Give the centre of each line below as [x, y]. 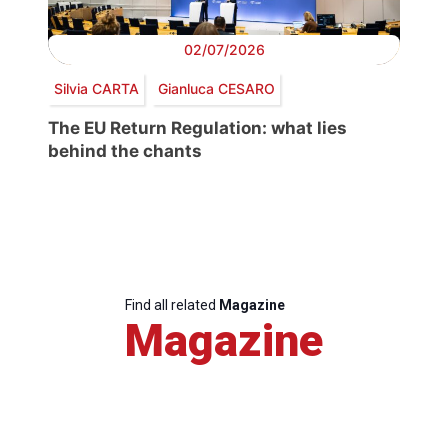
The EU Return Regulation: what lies [197, 127]
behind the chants [125, 150]
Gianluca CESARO [216, 89]
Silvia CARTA [96, 89]
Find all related [172, 304]
